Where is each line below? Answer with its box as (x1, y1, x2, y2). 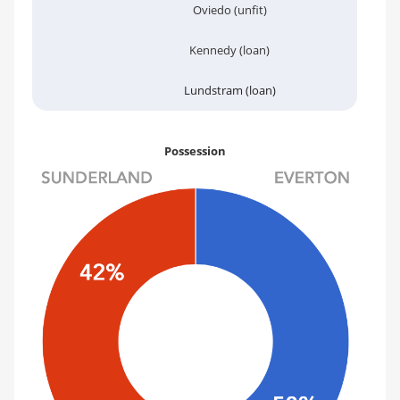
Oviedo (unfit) (192, 2, 267, 18)
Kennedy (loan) (189, 42, 270, 58)
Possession (163, 143, 226, 159)
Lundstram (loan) (183, 82, 276, 98)
